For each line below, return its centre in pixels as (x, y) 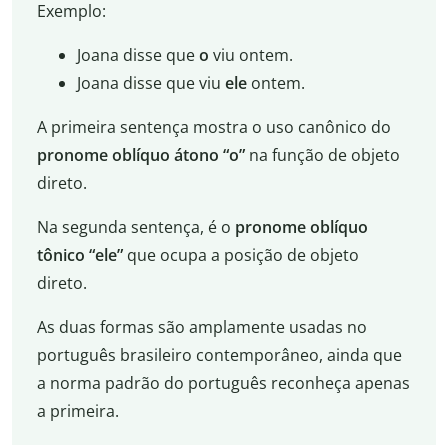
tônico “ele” (79, 254)
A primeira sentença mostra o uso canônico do (213, 126)
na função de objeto (322, 154)
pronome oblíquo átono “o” (140, 154)
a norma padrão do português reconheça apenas (223, 382)
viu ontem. (250, 54)
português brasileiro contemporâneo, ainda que (219, 354)
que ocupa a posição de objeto (240, 254)
